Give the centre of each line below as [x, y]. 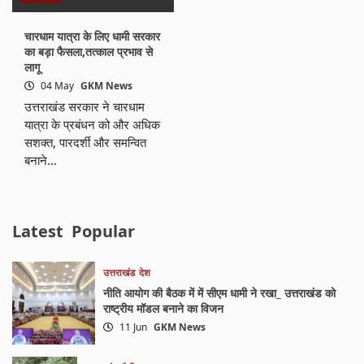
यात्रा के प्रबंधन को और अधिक [93, 125]
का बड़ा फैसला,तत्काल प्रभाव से [89, 52]
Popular [104, 232]
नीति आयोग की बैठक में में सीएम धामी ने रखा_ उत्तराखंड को [219, 293]
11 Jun [133, 327]
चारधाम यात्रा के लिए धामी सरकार [93, 37]
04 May [58, 86]
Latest [38, 232]
